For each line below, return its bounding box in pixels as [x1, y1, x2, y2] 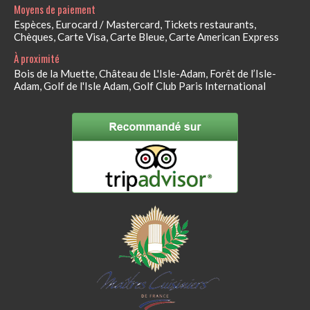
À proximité [14, 51, 60, 66]
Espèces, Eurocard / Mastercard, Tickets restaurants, [14, 18, 256, 30]
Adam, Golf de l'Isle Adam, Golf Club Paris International [14, 80, 266, 92]
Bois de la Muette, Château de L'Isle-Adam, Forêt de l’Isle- [14, 67, 276, 80]
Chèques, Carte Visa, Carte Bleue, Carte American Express [14, 30, 279, 43]
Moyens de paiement [14, 1, 95, 17]
